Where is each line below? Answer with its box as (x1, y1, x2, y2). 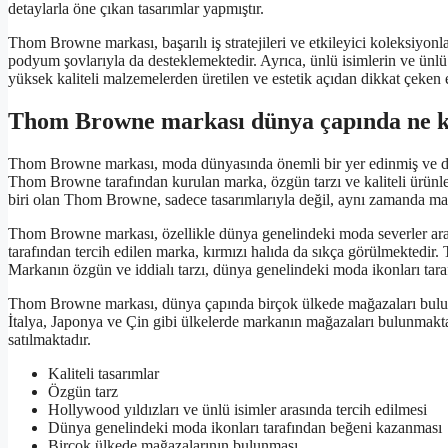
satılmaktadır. (8, 330, 91, 348)
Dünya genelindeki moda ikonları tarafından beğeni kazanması (48, 418, 442, 436)
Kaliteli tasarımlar (48, 364, 159, 382)
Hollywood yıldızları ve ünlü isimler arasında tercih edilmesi (48, 400, 427, 418)
